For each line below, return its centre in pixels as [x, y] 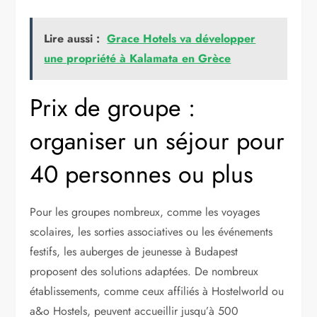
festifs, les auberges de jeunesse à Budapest [134, 251]
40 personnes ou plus [142, 174]
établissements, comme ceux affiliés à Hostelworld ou [157, 291]
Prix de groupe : [113, 108]
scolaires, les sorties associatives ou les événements [151, 231]
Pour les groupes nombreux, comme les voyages [145, 212]
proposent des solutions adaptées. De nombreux [144, 271]
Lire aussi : [72, 38]
